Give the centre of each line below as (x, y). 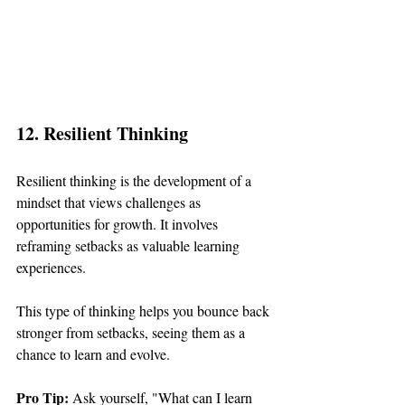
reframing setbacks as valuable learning (130, 245)
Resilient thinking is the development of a (136, 180)
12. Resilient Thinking (102, 133)
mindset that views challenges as (110, 202)
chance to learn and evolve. (93, 353)
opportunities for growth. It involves (119, 223)
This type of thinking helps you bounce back (145, 310)
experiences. (51, 267)
